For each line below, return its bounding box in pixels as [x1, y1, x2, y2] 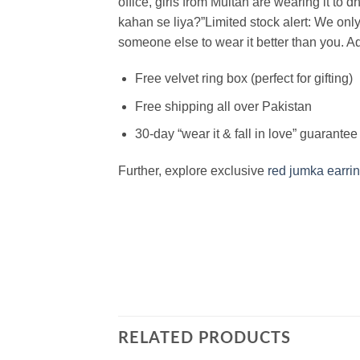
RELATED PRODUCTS [118, 329, 291, 346]
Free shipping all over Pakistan [134, 99, 312, 113]
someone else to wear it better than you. [118, 35, 346, 49]
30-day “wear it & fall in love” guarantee [134, 127, 358, 141]
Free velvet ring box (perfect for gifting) [134, 72, 353, 86]
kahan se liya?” [118, 14, 205, 29]
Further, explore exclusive [118, 164, 268, 178]
